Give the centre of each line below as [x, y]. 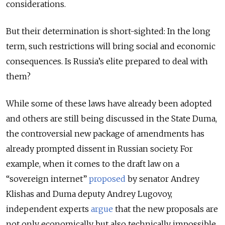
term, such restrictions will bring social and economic [111, 46]
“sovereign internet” [47, 179]
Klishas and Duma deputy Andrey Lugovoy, [89, 194]
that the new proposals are [165, 209]
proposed [107, 179]
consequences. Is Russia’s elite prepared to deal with [107, 61]
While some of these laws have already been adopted [109, 103]
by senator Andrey [162, 179]
